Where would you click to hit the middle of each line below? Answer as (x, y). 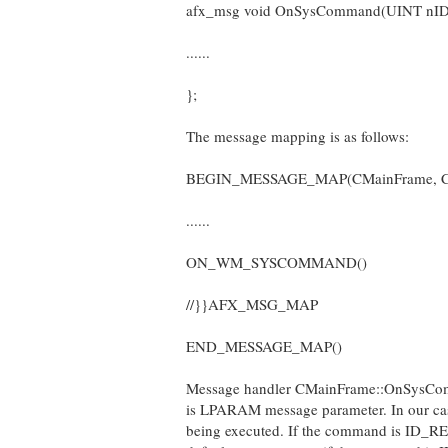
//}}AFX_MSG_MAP (252, 304)
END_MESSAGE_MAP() (264, 346)
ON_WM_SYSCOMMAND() (276, 262)
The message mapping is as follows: (297, 136)
